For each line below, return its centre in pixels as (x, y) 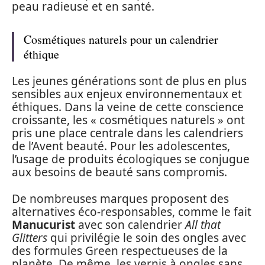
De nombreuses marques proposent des (120, 198)
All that (203, 224)
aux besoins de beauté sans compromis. (119, 172)
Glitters (30, 237)
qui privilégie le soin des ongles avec (147, 237)
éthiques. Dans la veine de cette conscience (128, 107)
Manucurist (43, 224)
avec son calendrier (130, 224)
